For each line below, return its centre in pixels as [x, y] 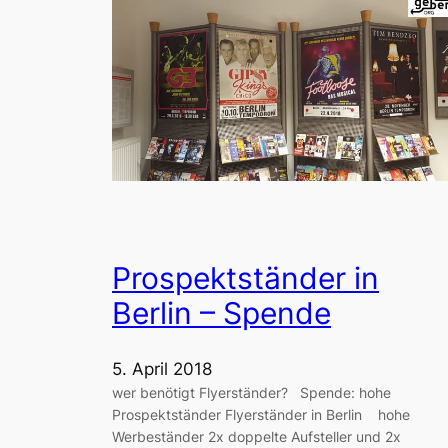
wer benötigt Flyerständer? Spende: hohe [251, 392]
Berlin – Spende [221, 312]
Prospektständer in [245, 277]
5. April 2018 [162, 368]
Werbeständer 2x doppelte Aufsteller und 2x [256, 436]
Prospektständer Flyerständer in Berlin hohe [261, 414]
